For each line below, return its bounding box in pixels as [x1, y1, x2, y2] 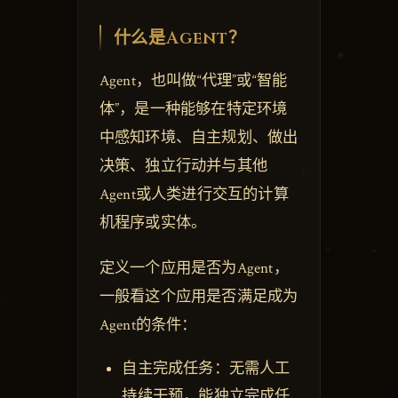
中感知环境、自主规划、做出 [99, 128, 298, 148]
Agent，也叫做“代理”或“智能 [99, 71, 288, 92]
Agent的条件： [99, 314, 197, 335]
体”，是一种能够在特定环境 [99, 99, 288, 120]
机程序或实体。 [99, 213, 207, 234]
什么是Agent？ [113, 26, 246, 50]
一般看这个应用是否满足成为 [99, 286, 298, 306]
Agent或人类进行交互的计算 [99, 185, 289, 205]
